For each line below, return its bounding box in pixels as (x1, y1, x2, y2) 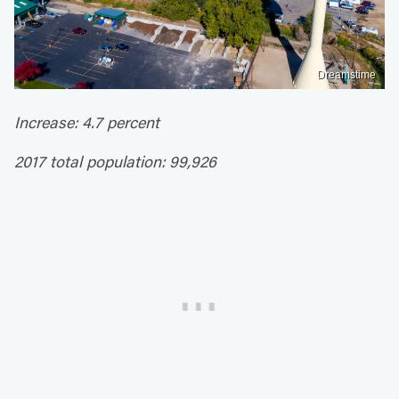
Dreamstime (317, 68, 376, 81)
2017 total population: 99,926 (14, 150, 216, 172)
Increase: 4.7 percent (14, 110, 159, 133)
